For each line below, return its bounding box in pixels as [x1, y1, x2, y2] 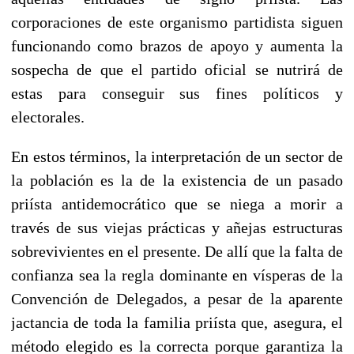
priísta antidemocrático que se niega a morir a [11, 194, 343, 213]
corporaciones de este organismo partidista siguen [11, 13, 343, 31]
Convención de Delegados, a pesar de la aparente [11, 289, 343, 307]
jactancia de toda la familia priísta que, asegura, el [11, 313, 343, 331]
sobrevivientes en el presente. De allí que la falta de [11, 242, 343, 260]
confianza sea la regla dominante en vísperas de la [11, 265, 343, 284]
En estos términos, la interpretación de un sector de [11, 147, 343, 165]
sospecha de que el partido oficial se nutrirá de [11, 60, 343, 78]
